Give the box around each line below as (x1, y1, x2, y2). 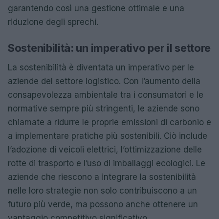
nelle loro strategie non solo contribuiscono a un (8, 185, 197, 196)
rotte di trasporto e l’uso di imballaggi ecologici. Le (8, 158, 205, 168)
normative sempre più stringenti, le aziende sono (8, 103, 199, 113)
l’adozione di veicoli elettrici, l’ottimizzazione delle (8, 144, 202, 154)
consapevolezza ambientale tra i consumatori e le (8, 89, 203, 100)
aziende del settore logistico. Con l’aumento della (8, 76, 200, 86)
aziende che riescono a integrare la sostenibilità (8, 172, 196, 182)
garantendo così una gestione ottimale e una (8, 3, 184, 13)
